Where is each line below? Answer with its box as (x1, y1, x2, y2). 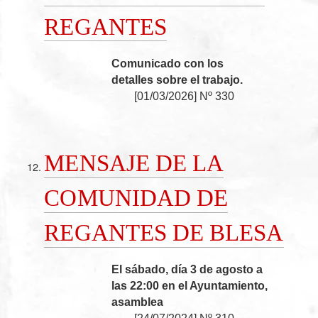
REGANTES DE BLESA (44, 219, 284, 246)
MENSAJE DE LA (44, 149, 224, 176)
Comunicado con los (111, 57, 224, 70)
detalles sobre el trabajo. (111, 74, 243, 87)
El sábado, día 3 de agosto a (111, 263, 263, 276)
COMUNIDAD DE (44, 184, 229, 211)
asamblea (111, 296, 164, 309)
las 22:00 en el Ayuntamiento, (111, 280, 268, 292)
